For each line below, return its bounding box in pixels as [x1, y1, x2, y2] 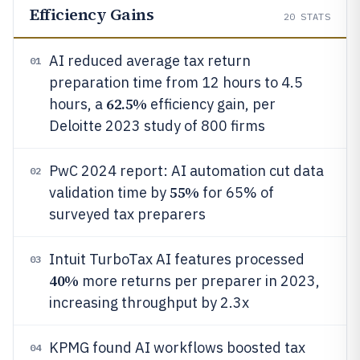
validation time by [49, 183, 170, 202]
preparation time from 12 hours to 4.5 [49, 73, 303, 92]
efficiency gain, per [146, 95, 276, 113]
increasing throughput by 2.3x [49, 293, 249, 312]
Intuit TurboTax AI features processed [49, 250, 305, 268]
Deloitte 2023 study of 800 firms [49, 117, 265, 135]
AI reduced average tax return [49, 51, 251, 70]
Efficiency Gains [30, 3, 153, 26]
